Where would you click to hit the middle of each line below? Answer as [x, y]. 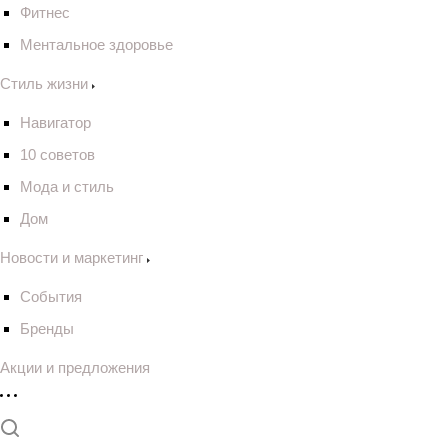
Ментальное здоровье [96, 44]
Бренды [47, 328]
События [51, 296]
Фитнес [45, 12]
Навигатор [55, 122]
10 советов [57, 154]
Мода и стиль [67, 186]
